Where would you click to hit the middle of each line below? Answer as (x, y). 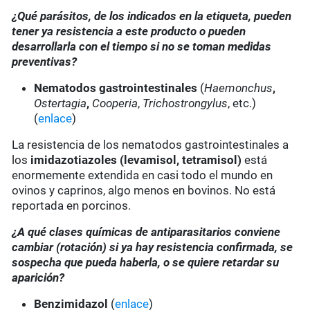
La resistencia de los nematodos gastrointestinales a (151, 145)
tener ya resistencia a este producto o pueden (129, 31)
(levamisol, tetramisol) (181, 160)
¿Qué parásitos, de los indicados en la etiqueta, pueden (152, 16)
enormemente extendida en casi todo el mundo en (143, 175)
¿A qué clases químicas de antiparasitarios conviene (146, 232)
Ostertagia (61, 103)
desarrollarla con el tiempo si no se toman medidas (142, 47)
